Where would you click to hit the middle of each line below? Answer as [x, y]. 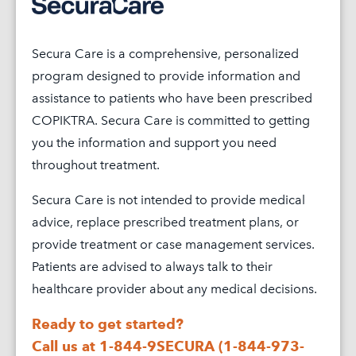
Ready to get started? [108, 323]
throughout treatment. [96, 164]
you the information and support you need [154, 142]
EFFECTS [323, 120]
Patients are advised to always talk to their [152, 266]
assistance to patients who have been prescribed [172, 98]
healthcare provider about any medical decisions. [174, 288]
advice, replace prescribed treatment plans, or [165, 222]
